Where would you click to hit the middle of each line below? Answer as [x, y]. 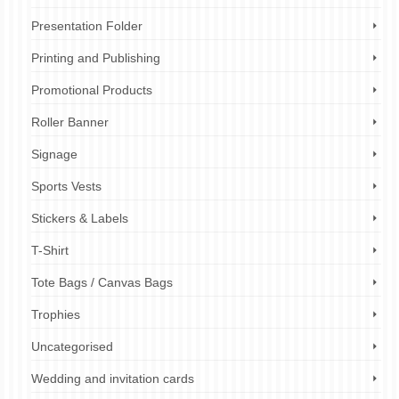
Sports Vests [66, 186]
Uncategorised [72, 346]
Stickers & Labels [80, 218]
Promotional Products [92, 90]
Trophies [56, 314]
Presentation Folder [87, 26]
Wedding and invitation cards [113, 379]
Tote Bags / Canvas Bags [102, 282]
